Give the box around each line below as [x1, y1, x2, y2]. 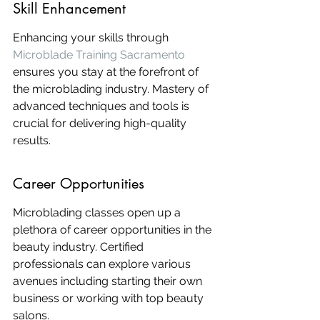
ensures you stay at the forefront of [13, 65, 201, 79]
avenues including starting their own [13, 274, 205, 288]
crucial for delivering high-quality [13, 116, 189, 130]
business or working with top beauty [13, 291, 206, 305]
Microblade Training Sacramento [13, 48, 185, 61]
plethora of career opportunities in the [13, 223, 214, 236]
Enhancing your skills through [13, 31, 171, 44]
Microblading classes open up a [13, 206, 184, 219]
